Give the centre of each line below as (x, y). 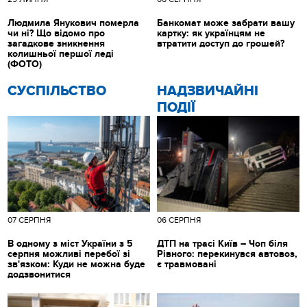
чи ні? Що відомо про (57, 34)
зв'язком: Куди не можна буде (77, 265)
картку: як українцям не (211, 34)
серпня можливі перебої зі (69, 254)
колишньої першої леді (61, 54)
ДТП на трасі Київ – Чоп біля (222, 244)
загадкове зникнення (57, 44)
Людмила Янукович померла (74, 23)
